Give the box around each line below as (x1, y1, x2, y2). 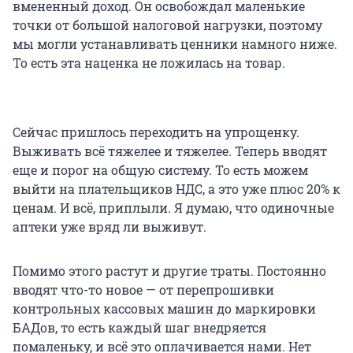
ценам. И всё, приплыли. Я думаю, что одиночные (13, 199, 334, 217)
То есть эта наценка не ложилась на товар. (13, 54, 285, 72)
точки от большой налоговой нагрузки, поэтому (13, 17, 322, 34)
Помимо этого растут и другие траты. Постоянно (13, 262, 326, 280)
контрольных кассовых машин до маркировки (13, 300, 316, 318)
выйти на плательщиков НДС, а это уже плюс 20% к (13, 180, 340, 198)
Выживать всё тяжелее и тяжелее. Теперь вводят (13, 143, 327, 160)
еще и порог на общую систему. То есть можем (13, 162, 308, 179)
